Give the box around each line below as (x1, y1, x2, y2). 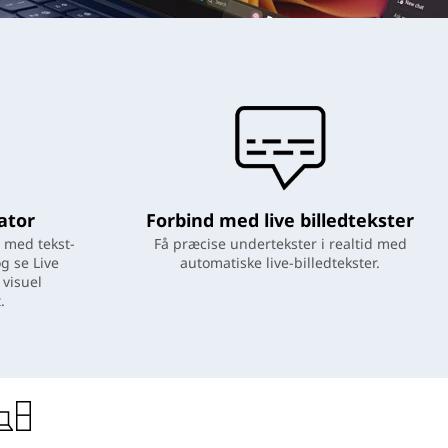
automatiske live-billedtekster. (180, 253, 380, 272)
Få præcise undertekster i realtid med (153, 234, 407, 253)
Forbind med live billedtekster (146, 208, 414, 232)
